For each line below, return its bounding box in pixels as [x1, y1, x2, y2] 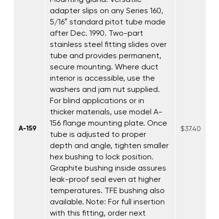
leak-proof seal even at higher [50, 174, 161, 184]
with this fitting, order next [50, 208, 146, 218]
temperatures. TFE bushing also [50, 185, 165, 195]
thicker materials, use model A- [50, 107, 162, 116]
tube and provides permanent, [50, 50, 161, 60]
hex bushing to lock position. [50, 152, 153, 161]
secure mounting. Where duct [50, 62, 158, 71]
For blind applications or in [50, 95, 144, 105]
